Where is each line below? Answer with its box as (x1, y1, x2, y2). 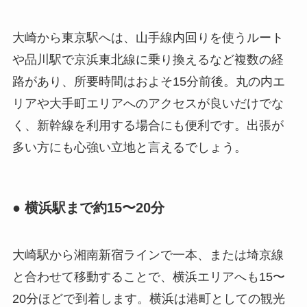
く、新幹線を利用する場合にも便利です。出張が (12, 118, 284, 132)
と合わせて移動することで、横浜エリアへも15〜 (12, 270, 285, 284)
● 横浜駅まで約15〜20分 (12, 199, 164, 215)
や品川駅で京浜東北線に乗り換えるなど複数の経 (12, 52, 284, 66)
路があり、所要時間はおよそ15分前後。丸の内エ (12, 74, 285, 88)
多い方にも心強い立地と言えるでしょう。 (12, 140, 247, 154)
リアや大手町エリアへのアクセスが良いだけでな (12, 96, 284, 110)
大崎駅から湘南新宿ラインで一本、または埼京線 (12, 248, 284, 262)
